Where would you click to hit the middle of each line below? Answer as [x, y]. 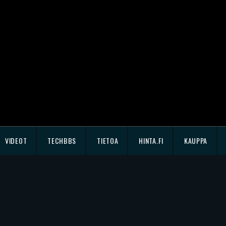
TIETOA [108, 140]
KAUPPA [196, 140]
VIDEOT [16, 140]
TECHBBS [62, 140]
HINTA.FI [151, 140]
